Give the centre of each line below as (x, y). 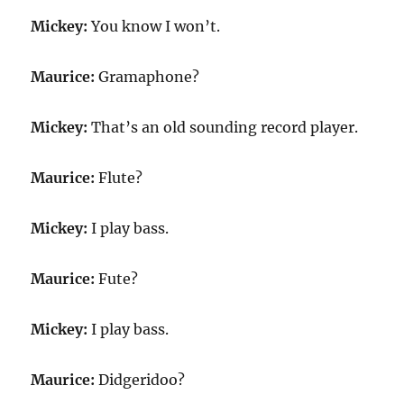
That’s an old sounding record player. (223, 127)
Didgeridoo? (140, 380)
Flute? (119, 178)
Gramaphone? (147, 77)
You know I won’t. (154, 26)
